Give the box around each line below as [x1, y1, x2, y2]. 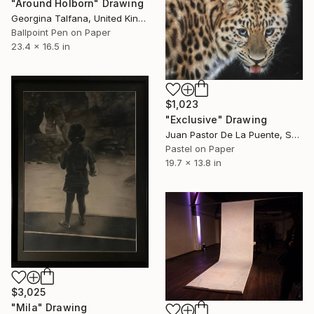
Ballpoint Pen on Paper [11, 26, 111, 38]
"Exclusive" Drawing [165, 114, 268, 126]
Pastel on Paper [165, 143, 235, 155]
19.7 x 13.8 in [165, 157, 221, 169]
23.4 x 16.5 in [11, 40, 70, 52]
